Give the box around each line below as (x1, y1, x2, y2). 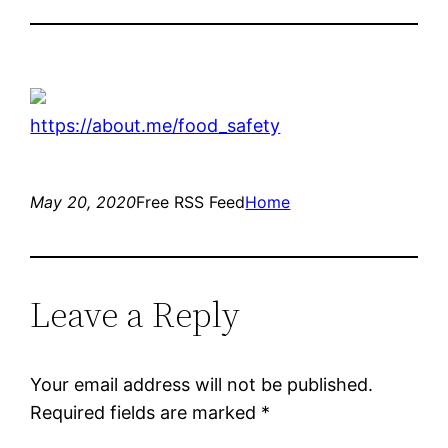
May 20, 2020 (30, 191, 137, 212)
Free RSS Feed (136, 191, 246, 212)
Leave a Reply (30, 289, 241, 339)
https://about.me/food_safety (30, 114, 281, 136)
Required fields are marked (30, 401, 262, 423)
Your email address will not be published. (30, 373, 374, 395)
